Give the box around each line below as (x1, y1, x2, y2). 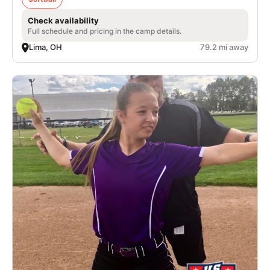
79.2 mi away (200, 42, 248, 52)
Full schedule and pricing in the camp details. (28, 27, 181, 36)
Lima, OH (29, 42, 62, 52)
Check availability (28, 16, 99, 25)
